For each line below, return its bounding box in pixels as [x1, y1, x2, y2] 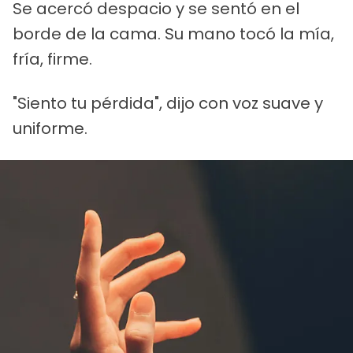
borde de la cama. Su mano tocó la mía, [13, 23, 334, 46]
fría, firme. [13, 48, 92, 71]
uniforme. [13, 117, 87, 140]
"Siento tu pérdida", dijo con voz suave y [13, 92, 323, 115]
